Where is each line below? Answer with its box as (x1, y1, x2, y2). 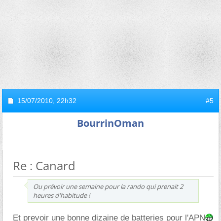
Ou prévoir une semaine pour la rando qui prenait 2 (33, 182, 183, 191)
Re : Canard (13, 157, 75, 174)
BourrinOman (77, 116, 144, 130)
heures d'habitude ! (33, 190, 90, 200)
